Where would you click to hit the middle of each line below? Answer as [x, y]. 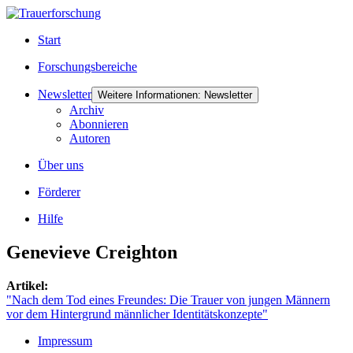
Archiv [87, 110]
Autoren [90, 138]
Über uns [61, 165]
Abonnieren [99, 124]
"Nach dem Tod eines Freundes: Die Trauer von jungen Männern [168, 299]
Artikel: [27, 285]
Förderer [59, 192]
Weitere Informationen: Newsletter [175, 95]
